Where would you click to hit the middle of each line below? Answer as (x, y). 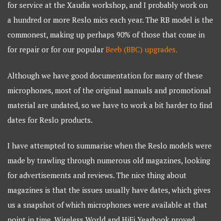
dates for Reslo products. (50, 120)
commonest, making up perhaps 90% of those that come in (106, 35)
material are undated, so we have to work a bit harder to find (110, 105)
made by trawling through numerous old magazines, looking (109, 161)
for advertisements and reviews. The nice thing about (97, 175)
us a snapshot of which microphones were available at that (108, 205)
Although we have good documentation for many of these (105, 75)
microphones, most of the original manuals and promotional (110, 90)
